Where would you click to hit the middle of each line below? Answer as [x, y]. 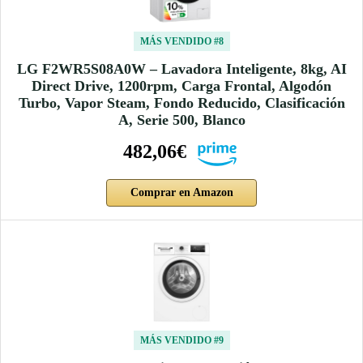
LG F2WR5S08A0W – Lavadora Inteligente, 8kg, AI [181, 69]
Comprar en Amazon [181, 193]
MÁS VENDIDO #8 [181, 42]
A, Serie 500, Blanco [181, 120]
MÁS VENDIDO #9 [181, 341]
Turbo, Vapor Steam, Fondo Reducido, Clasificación [181, 103]
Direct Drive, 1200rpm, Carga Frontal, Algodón [181, 86]
